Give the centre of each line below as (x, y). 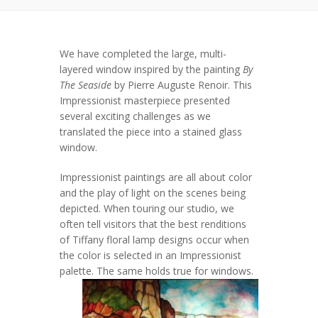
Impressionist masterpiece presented (145, 100)
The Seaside (86, 85)
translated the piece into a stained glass (151, 132)
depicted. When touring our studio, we (147, 208)
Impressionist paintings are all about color (156, 177)
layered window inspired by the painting (151, 69)
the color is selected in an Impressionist (150, 255)
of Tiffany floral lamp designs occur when (154, 240)
